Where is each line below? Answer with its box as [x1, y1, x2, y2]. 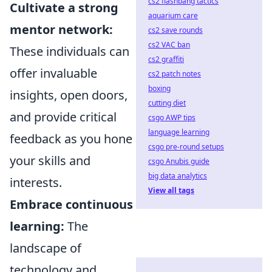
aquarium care [148, 10, 198, 21]
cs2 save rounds [148, 25, 203, 35]
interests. [10, 174, 62, 191]
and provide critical [10, 108, 117, 125]
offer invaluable [10, 64, 97, 81]
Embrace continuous [10, 195, 133, 212]
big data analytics [148, 171, 207, 181]
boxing [148, 83, 171, 93]
